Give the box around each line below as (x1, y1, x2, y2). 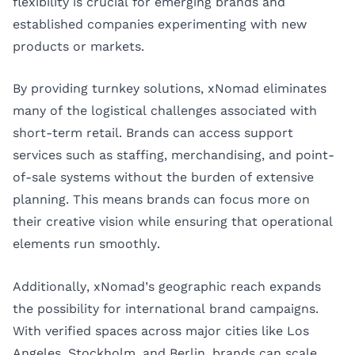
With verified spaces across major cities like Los (13, 323, 309, 338)
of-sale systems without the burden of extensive (13, 170, 314, 185)
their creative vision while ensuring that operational (13, 214, 333, 230)
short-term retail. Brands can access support (13, 125, 293, 141)
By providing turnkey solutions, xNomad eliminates (13, 81, 326, 97)
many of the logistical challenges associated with (13, 103, 317, 119)
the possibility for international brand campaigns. (13, 300, 319, 316)
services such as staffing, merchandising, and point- (13, 147, 334, 163)
